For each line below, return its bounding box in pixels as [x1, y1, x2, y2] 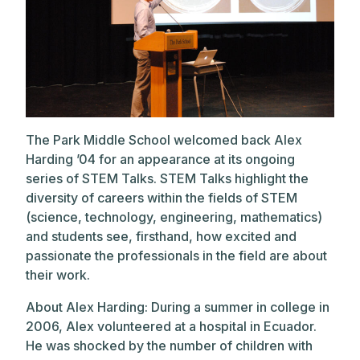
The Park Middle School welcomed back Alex [26, 131, 302, 148]
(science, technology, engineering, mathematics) [26, 208, 322, 225]
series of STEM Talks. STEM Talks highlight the [26, 170, 309, 186]
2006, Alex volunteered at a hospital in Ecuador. [26, 317, 317, 334]
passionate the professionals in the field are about [26, 247, 327, 264]
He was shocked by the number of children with [26, 337, 313, 354]
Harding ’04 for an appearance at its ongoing [26, 150, 295, 167]
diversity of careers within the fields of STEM [26, 189, 297, 206]
